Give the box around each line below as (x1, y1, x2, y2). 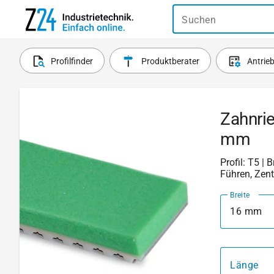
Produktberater (141, 56, 199, 66)
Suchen (182, 13, 216, 26)
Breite (230, 190, 250, 199)
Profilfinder (51, 56, 94, 66)
